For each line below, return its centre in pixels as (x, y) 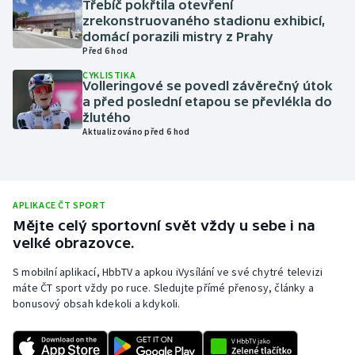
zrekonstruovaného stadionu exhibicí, (204, 21)
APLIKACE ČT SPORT (59, 205)
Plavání (49, 100)
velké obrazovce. (74, 243)
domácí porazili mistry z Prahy (178, 37)
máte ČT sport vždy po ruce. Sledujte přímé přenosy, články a (164, 288)
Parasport (56, 62)
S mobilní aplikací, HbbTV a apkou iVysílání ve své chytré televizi (168, 272)
